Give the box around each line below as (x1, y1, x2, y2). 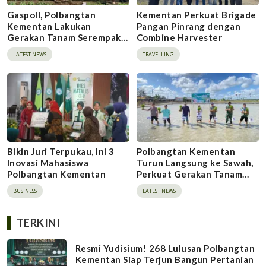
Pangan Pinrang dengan (137, 21, 241, 32)
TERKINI (17, 216, 61, 229)
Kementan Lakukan (7, 21, 91, 32)
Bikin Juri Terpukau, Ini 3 (7, 145, 115, 157)
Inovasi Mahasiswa (7, 157, 89, 168)
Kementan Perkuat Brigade (137, 9, 256, 21)
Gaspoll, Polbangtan (7, 9, 96, 21)
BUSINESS (13, 186, 37, 195)
